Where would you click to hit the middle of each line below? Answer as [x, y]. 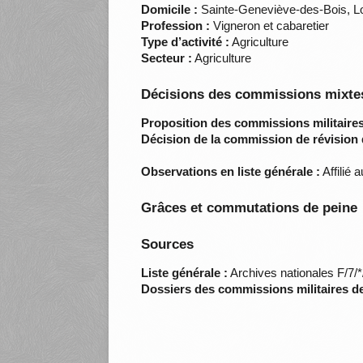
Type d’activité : [186, 42]
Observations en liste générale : [231, 172]
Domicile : [170, 10]
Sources [168, 245]
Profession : [176, 26]
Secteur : [167, 58]
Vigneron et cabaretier [270, 26]
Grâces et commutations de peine [250, 208]
